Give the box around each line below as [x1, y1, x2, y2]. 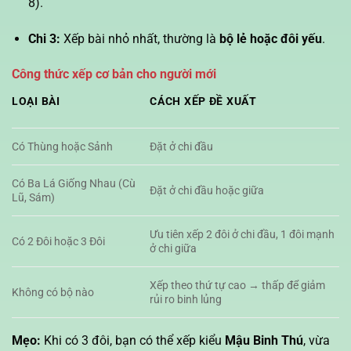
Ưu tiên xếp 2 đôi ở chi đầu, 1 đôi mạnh [150, 227, 335, 241]
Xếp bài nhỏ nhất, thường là [60, 31, 219, 46]
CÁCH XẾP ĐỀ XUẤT [150, 95, 257, 109]
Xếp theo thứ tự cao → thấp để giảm [150, 278, 326, 292]
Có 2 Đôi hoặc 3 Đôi [12, 234, 105, 248]
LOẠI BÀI [12, 95, 60, 109]
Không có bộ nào [12, 285, 94, 299]
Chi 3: [27, 31, 60, 46]
